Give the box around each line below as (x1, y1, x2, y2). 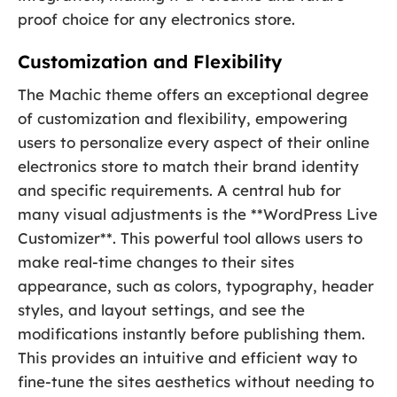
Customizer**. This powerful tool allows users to (18, 228, 362, 247)
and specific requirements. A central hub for (18, 180, 341, 199)
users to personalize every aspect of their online (18, 132, 370, 152)
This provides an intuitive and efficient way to (18, 347, 357, 367)
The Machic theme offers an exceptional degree (18, 84, 369, 104)
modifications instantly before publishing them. (18, 323, 365, 343)
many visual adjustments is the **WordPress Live (18, 204, 378, 223)
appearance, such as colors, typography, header (18, 276, 374, 295)
